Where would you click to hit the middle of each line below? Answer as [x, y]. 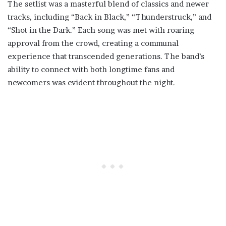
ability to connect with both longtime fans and [91, 69]
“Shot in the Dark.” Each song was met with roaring [101, 30]
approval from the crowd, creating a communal [93, 43]
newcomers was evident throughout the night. [91, 82]
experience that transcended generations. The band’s [106, 56]
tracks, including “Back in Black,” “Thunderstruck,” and [109, 17]
